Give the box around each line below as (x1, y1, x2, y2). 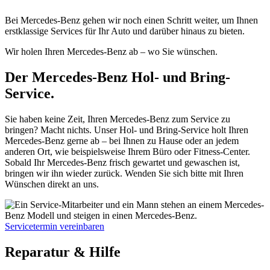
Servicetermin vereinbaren (5, 221, 104, 231)
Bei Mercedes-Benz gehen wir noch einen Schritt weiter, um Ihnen (5, 14, 258, 25)
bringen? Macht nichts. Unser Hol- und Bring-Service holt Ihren (5, 124, 248, 135)
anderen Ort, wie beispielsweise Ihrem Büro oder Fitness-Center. (5, 146, 250, 157)
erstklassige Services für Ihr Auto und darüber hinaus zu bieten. (5, 25, 245, 36)
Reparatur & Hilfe (5, 243, 121, 260)
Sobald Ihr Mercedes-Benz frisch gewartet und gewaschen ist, (5, 157, 240, 168)
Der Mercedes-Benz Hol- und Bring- (5, 69, 230, 85)
